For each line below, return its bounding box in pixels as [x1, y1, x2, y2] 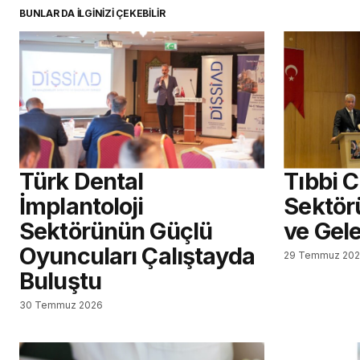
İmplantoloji [19, 191, 144, 220]
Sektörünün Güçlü [19, 216, 213, 245]
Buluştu [19, 266, 101, 295]
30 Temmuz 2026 [19, 298, 103, 311]
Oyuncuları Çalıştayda [19, 241, 255, 270]
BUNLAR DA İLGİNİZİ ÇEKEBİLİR [19, 6, 166, 19]
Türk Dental [19, 166, 144, 195]
